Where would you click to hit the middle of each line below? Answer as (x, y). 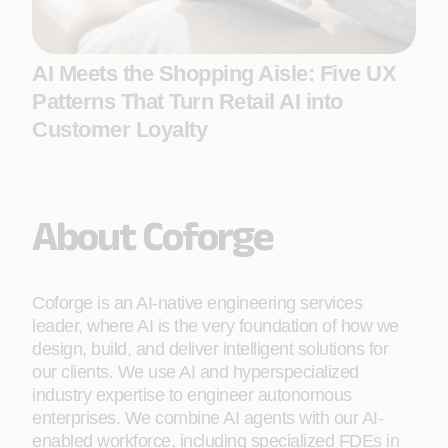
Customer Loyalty (119, 129)
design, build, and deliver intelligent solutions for (210, 349)
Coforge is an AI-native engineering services (197, 303)
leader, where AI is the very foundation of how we (215, 326)
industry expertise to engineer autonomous (192, 395)
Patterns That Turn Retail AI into (187, 101)
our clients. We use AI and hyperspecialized (195, 372)
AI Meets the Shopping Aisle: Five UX (214, 73)
